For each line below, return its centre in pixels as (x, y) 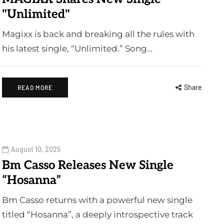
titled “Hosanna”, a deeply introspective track (97, 214)
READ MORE (35, 87)
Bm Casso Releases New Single (88, 165)
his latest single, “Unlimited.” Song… (77, 48)
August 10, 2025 (36, 149)
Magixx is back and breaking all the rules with (98, 34)
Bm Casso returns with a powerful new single (97, 200)
